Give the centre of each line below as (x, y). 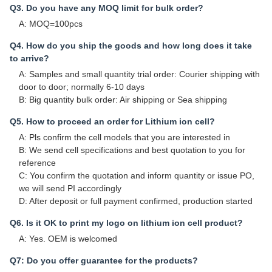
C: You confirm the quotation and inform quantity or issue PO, (137, 176)
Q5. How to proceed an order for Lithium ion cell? (112, 122)
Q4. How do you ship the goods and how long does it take (131, 46)
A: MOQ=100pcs (51, 24)
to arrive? (29, 59)
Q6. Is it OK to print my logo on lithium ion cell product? (126, 223)
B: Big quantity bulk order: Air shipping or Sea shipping (123, 100)
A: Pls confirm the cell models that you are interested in (124, 138)
